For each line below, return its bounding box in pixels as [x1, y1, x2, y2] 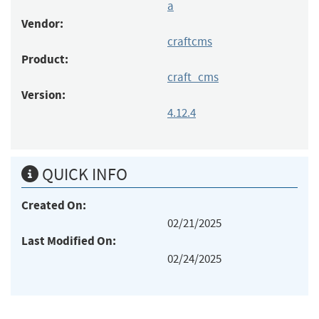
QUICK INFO [38, 163, 127, 185]
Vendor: [21, 15, 63, 32]
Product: [21, 51, 68, 68]
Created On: [21, 197, 86, 214]
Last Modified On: [21, 232, 116, 249]
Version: [21, 86, 66, 103]
